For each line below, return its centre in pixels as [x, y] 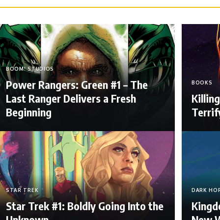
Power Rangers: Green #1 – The [77, 85]
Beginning [28, 112]
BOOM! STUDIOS [30, 69]
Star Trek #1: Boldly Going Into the [84, 206]
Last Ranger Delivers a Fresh [71, 98]
